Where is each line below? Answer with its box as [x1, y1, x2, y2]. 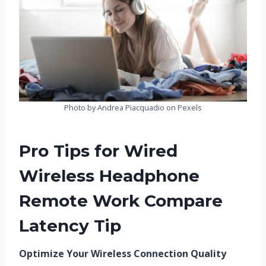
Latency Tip [19, 215, 121, 236]
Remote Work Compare [19, 190, 223, 211]
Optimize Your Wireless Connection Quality [19, 246, 226, 260]
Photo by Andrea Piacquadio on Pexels [64, 102, 202, 113]
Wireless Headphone [19, 165, 199, 186]
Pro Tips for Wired [19, 140, 178, 161]
